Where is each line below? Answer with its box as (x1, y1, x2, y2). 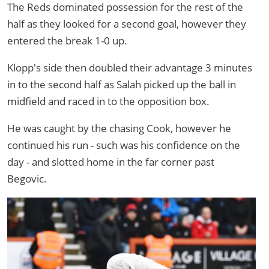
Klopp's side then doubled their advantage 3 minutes (7, 61, 252, 75)
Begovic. (7, 172, 47, 186)
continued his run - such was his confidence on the (7, 138, 240, 153)
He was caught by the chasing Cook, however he (7, 121, 231, 136)
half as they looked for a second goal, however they (7, 17, 246, 31)
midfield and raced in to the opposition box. (7, 94, 210, 109)
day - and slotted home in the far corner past (7, 155, 214, 169)
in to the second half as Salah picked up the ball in (7, 77, 236, 92)
